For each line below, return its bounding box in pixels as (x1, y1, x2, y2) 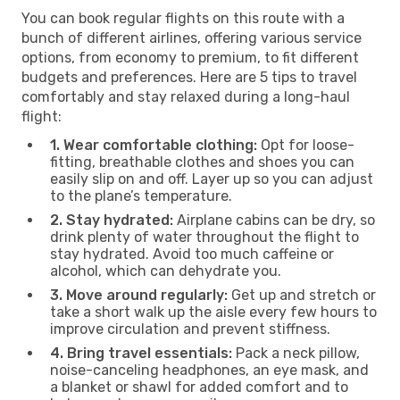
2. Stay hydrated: (50, 211, 173, 229)
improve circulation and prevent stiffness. (50, 320, 330, 337)
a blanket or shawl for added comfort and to (50, 378, 348, 396)
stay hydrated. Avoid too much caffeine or (50, 245, 334, 262)
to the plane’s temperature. (50, 187, 232, 204)
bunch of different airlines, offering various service (21, 29, 362, 46)
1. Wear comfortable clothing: (50, 136, 257, 154)
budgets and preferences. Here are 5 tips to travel (21, 68, 357, 86)
